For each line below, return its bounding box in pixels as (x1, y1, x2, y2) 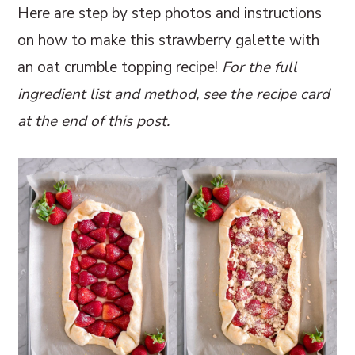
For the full (222, 56, 298, 78)
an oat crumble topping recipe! (17, 56, 223, 78)
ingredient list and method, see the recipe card (17, 83, 330, 105)
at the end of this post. (17, 110, 170, 132)
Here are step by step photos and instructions (17, 2, 323, 24)
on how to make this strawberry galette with (17, 29, 320, 51)
